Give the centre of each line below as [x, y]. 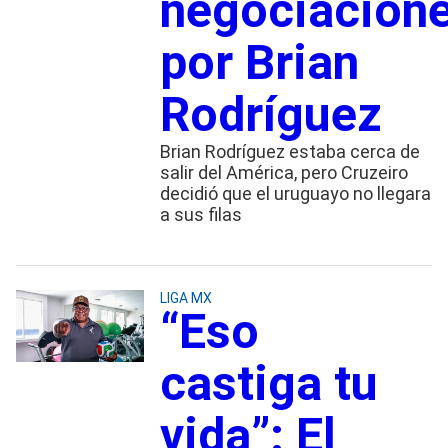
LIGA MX [185, 297]
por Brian [259, 62]
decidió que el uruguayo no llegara [295, 193]
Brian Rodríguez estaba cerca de [289, 151]
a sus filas [200, 214]
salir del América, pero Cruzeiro [283, 172]
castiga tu [268, 383]
